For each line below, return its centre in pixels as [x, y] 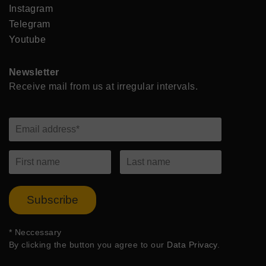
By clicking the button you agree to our [87, 245]
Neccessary [37, 232]
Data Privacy [191, 245]
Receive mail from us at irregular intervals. [104, 86]
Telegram [30, 24]
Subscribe [53, 200]
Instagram [31, 9]
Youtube [28, 39]
